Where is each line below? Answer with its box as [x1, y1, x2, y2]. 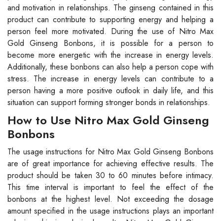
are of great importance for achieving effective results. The [7, 157, 214, 169]
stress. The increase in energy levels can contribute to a [7, 73, 214, 84]
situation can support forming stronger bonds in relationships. [7, 96, 210, 108]
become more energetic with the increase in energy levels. [7, 49, 214, 61]
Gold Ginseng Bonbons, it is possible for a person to [7, 37, 214, 49]
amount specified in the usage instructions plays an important [7, 205, 214, 217]
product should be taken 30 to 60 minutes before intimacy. [7, 169, 214, 181]
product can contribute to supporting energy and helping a [7, 13, 214, 25]
